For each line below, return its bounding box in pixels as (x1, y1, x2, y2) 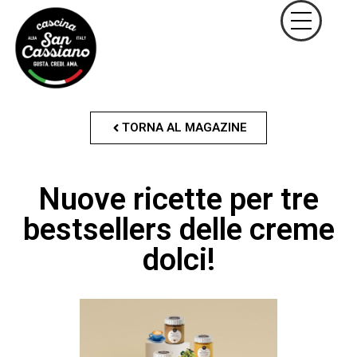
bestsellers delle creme (22, 212, 335, 247)
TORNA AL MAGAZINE (122, 120, 247, 135)
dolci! (142, 242, 215, 277)
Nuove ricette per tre (38, 182, 319, 217)
